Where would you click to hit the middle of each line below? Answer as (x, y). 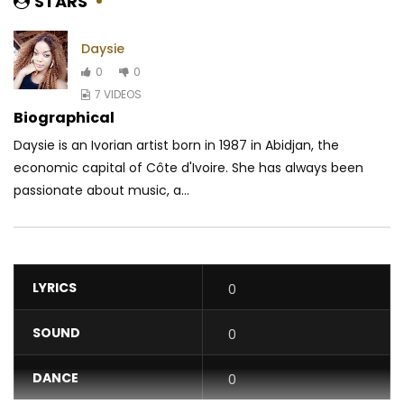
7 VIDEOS (118, 94)
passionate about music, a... (101, 191)
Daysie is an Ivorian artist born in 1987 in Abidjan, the (176, 146)
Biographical (64, 118)
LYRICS (55, 288)
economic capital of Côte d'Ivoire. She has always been (188, 168)
